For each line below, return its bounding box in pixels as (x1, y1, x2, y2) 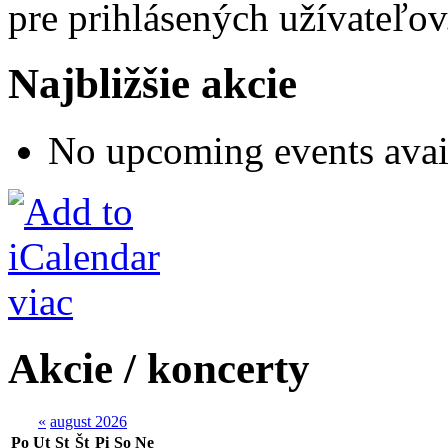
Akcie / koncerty (8, 345, 310, 393)
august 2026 (50, 413, 127, 431)
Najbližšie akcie (8, 60, 297, 108)
